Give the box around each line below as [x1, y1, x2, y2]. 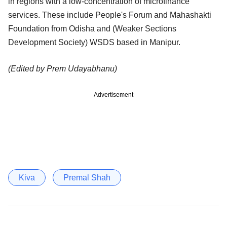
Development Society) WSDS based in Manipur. [8, 37, 180, 47]
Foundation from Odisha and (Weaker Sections [8, 24, 176, 33]
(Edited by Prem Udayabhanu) [8, 64, 117, 73]
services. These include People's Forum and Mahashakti [8, 10, 211, 19]
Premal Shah [63, 173, 110, 182]
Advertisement [94, 91, 133, 98]
